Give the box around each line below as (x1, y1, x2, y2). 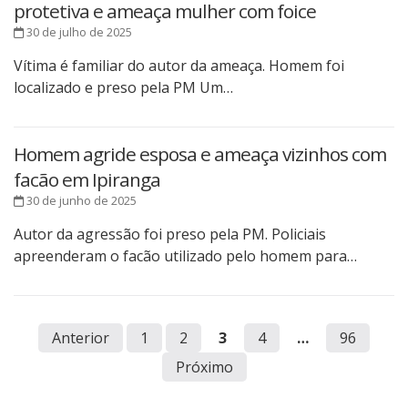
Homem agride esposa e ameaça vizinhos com (14, 141, 386, 168)
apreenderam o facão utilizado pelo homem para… (14, 246, 357, 267)
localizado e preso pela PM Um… (14, 77, 233, 98)
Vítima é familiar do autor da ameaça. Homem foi (14, 56, 344, 76)
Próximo (175, 357, 233, 378)
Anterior (52, 328, 109, 349)
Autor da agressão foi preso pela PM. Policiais (14, 224, 326, 245)
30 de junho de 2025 (24, 192, 137, 209)
